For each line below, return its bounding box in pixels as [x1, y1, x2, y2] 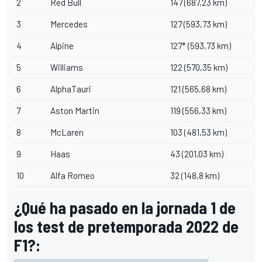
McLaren [50, 126, 84, 137]
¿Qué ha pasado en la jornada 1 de [14, 197, 236, 218]
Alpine [50, 40, 74, 51]
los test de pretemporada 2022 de [14, 216, 239, 236]
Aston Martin [50, 105, 99, 116]
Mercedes [50, 18, 88, 29]
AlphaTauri [50, 83, 91, 94]
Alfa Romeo [50, 170, 95, 181]
